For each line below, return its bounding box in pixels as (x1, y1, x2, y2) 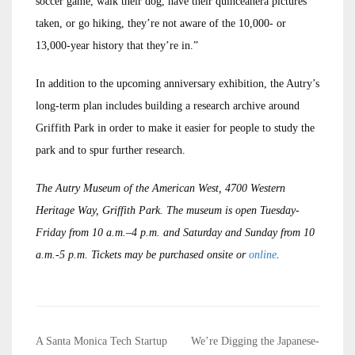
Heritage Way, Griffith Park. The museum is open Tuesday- (36, 204, 300, 217)
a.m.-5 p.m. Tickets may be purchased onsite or (36, 249, 249, 261)
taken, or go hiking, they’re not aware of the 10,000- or (36, 17, 286, 30)
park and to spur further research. (36, 144, 185, 157)
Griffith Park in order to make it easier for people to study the (36, 122, 315, 135)
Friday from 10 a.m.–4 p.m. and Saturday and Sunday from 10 (36, 227, 315, 239)
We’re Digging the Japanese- (191, 335, 319, 348)
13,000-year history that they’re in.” (36, 40, 198, 52)
